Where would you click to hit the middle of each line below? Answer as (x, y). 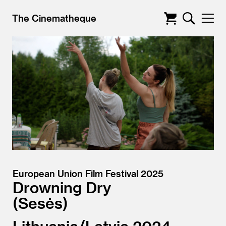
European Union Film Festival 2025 (88, 173)
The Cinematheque (54, 18)
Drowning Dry (62, 187)
